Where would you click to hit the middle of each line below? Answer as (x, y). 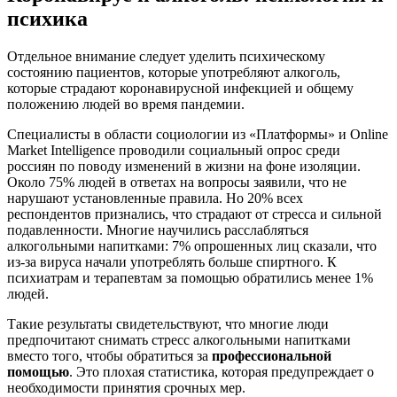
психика (47, 19)
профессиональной (272, 356)
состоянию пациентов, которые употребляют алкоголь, (174, 73)
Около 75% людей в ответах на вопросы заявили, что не (177, 183)
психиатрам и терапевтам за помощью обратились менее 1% (190, 278)
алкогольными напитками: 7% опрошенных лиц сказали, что (192, 246)
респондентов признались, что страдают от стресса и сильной (195, 214)
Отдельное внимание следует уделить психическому (166, 57)
